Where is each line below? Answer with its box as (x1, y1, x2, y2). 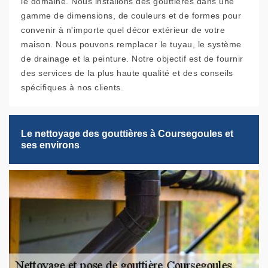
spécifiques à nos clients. (21, 83, 123, 93)
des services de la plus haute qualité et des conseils (21, 68, 233, 78)
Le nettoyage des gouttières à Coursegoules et (21, 129, 233, 139)
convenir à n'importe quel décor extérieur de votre (21, 25, 225, 35)
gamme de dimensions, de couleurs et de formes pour (21, 11, 241, 21)
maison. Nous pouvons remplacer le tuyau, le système (21, 39, 242, 50)
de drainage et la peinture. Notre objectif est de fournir (21, 54, 243, 64)
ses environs (21, 140, 80, 151)
